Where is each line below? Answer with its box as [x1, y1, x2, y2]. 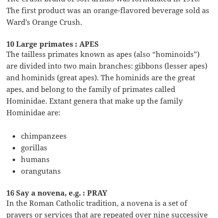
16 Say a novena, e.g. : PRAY [6, 188, 108, 198]
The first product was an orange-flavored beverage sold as [6, 5, 210, 16]
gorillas [21, 143, 48, 153]
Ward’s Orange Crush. [6, 17, 83, 27]
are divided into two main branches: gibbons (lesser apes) [6, 61, 208, 71]
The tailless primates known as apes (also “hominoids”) [6, 49, 200, 59]
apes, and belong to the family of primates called [6, 84, 176, 94]
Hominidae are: [6, 108, 61, 118]
